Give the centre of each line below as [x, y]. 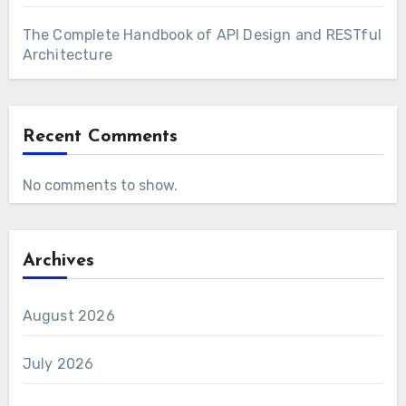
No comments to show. [100, 185]
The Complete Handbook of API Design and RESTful [202, 34]
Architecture [67, 54]
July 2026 [58, 363]
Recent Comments [100, 136]
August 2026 [68, 315]
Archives [58, 261]
